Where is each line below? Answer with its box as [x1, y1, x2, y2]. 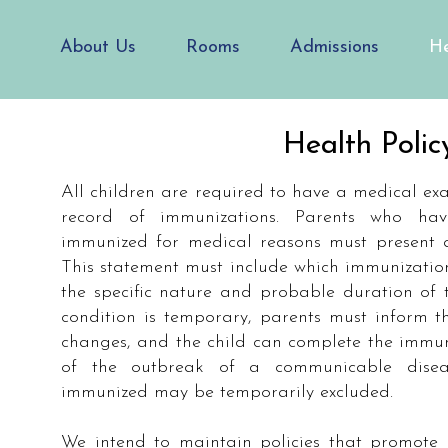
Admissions [290, 38, 379, 57]
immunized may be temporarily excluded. [61, 383, 393, 402]
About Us [59, 38, 136, 57]
